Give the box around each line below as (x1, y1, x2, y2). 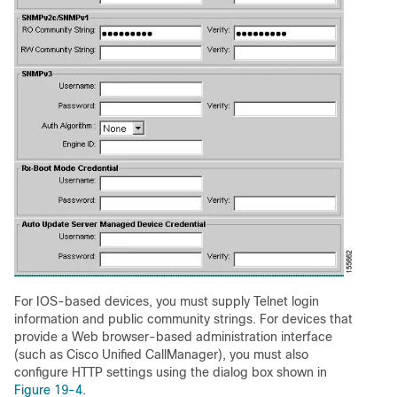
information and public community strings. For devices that (14, 312, 353, 327)
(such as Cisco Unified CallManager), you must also (14, 347, 308, 362)
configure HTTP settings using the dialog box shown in (14, 365, 327, 380)
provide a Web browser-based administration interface (14, 330, 332, 345)
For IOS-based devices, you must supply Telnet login (14, 294, 319, 309)
